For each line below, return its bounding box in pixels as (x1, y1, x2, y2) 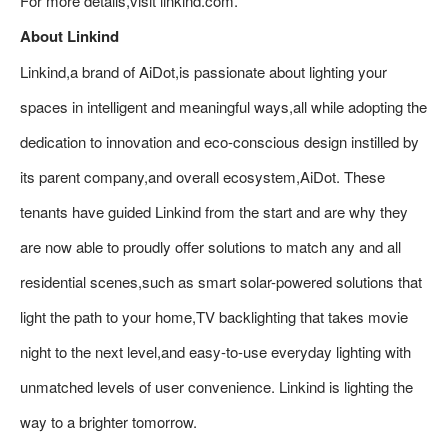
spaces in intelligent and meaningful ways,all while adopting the (20, 95, 427, 117)
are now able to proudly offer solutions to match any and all (20, 235, 401, 257)
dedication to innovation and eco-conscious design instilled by (20, 130, 419, 152)
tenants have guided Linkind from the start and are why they (20, 200, 408, 222)
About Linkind (20, 24, 119, 47)
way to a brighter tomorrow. (20, 410, 197, 432)
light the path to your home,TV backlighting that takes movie (20, 305, 408, 327)
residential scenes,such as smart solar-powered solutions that (20, 270, 422, 292)
